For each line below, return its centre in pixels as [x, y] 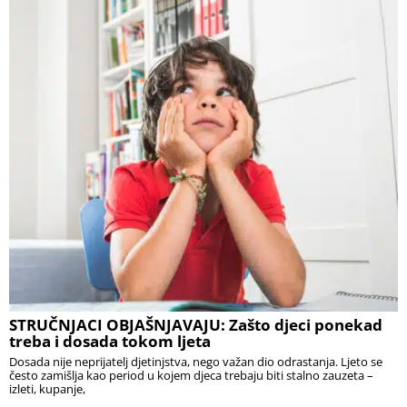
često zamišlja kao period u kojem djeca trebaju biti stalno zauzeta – [191, 375]
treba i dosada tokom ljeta [110, 341]
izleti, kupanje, [47, 388]
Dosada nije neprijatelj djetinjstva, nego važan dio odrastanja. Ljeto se [196, 361]
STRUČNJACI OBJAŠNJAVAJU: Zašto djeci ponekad [196, 324]
